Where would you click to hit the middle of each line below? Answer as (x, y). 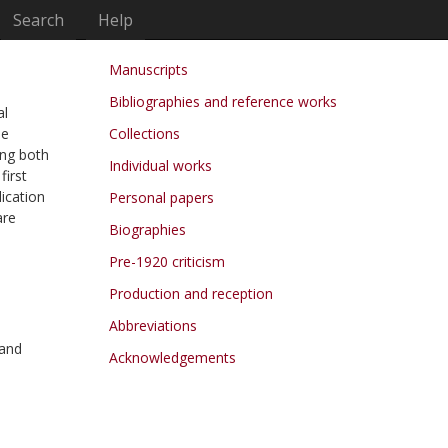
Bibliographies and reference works (222, 101)
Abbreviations (152, 325)
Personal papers (161, 197)
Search (39, 20)
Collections (144, 133)
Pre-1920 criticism (166, 261)
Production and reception (190, 293)
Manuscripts (148, 69)
